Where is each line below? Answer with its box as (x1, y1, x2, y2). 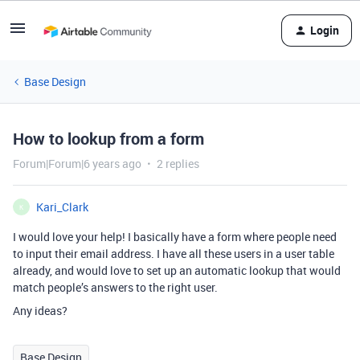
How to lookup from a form (13, 128, 204, 149)
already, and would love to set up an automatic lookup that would (13, 263, 341, 278)
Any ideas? (13, 303, 67, 318)
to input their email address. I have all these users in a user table (13, 246, 334, 261)
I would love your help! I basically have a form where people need (13, 229, 337, 244)
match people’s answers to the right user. (13, 280, 218, 295)
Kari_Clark (36, 199, 88, 215)
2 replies (157, 156, 199, 171)
